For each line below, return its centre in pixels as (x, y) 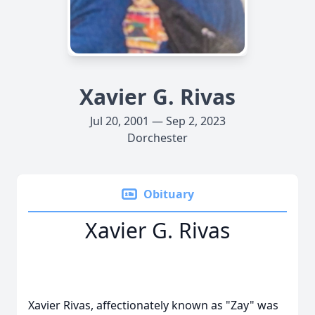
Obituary (169, 194)
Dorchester (157, 138)
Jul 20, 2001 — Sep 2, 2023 (157, 121)
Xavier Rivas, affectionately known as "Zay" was (153, 305)
